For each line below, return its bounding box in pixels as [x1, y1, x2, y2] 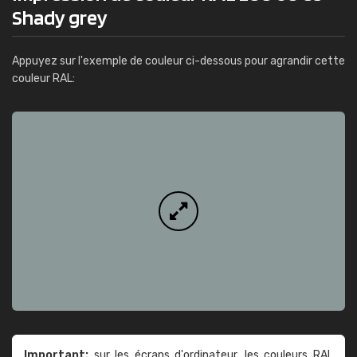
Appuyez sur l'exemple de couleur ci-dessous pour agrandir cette [12, 54, 345, 68]
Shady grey [12, 5, 108, 29]
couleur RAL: [12, 72, 75, 85]
